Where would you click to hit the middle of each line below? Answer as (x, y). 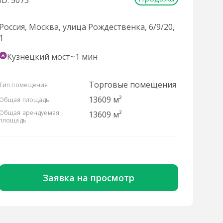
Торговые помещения (132, 85)
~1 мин (84, 57)
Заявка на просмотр (89, 177)
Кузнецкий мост (39, 57)
